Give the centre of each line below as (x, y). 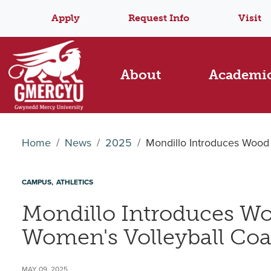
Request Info (159, 18)
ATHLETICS (75, 182)
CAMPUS (37, 182)
